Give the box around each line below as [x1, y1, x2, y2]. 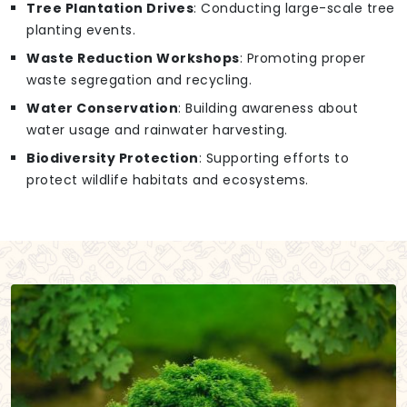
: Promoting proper [239, 49, 366, 68]
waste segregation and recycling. [26, 71, 252, 90]
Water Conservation [26, 99, 178, 118]
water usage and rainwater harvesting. [26, 121, 288, 140]
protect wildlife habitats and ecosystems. [26, 171, 309, 190]
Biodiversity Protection [26, 149, 199, 168]
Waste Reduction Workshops [26, 49, 240, 68]
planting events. [26, 21, 135, 40]
